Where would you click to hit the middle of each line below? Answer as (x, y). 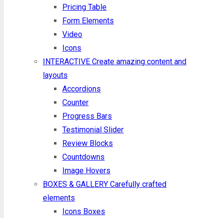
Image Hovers (86, 171)
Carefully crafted (138, 184)
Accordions (82, 89)
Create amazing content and (139, 62)
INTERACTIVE (67, 62)
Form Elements (88, 21)
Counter (75, 102)
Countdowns (83, 157)
